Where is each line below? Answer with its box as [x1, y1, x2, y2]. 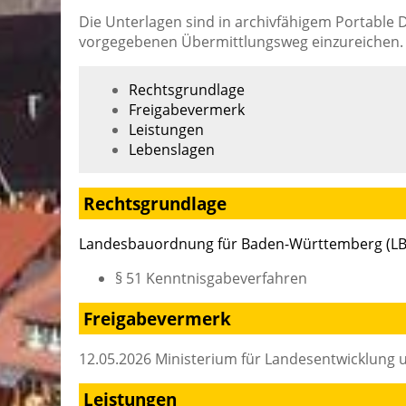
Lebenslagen [129, 140, 215, 160]
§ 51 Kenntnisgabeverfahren [115, 267, 307, 288]
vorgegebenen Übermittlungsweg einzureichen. [79, 32, 403, 53]
